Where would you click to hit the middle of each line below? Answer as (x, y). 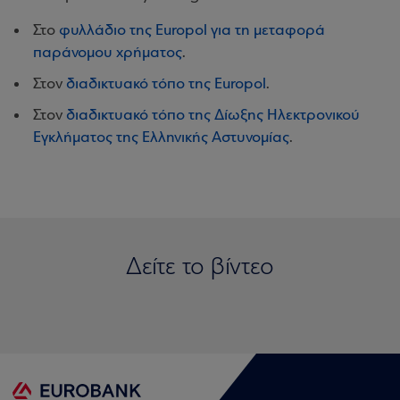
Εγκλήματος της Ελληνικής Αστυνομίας (161, 138)
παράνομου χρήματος (108, 53)
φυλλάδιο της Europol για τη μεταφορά (192, 31)
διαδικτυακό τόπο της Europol (166, 84)
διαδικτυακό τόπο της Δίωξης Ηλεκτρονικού (213, 116)
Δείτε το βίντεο (200, 268)
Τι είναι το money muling (135, 281)
